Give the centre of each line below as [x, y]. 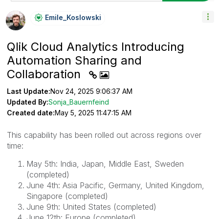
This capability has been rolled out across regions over [104, 135]
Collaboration [45, 74]
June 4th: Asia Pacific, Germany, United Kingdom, [115, 185]
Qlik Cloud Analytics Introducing [96, 46]
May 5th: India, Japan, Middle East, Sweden [105, 164]
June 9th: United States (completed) [91, 207]
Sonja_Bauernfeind [79, 102]
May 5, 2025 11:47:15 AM [93, 112]
